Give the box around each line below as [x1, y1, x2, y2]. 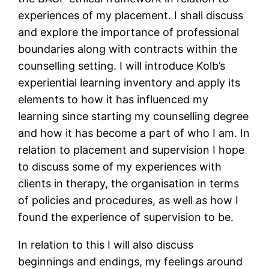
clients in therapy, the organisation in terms [18, 177, 240, 190]
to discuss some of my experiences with [18, 160, 222, 174]
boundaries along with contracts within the [18, 43, 238, 56]
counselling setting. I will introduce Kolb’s [18, 59, 226, 73]
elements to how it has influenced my [18, 93, 209, 106]
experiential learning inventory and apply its [18, 76, 241, 89]
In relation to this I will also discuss [18, 238, 194, 252]
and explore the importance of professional [18, 26, 240, 39]
